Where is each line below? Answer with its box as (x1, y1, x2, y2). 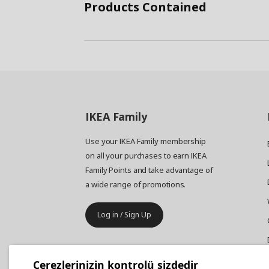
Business (112, 247, 159, 262)
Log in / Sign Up (97, 210, 151, 220)
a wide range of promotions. (85, 179, 186, 190)
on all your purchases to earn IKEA (85, 150, 207, 162)
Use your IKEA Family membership (85, 136, 206, 147)
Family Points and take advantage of (85, 165, 213, 176)
